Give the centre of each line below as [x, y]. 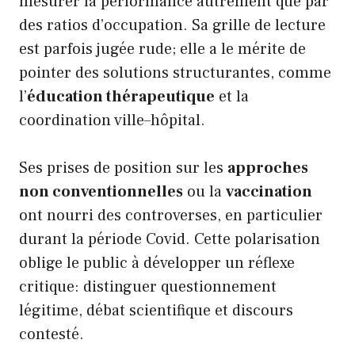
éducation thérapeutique [121, 96]
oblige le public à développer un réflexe [157, 263]
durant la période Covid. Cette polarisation [170, 239]
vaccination [269, 191]
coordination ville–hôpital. [112, 120]
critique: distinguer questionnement [148, 286]
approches [268, 168]
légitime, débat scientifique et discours [156, 310]
